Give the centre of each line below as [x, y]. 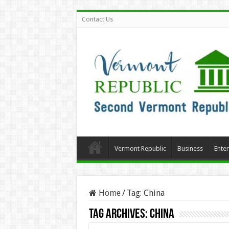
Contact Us [97, 19]
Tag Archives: [119, 214]
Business [190, 148]
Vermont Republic [140, 148]
